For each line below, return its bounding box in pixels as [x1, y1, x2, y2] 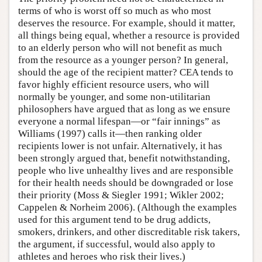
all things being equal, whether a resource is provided [18, 29, 240, 41]
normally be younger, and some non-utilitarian [18, 91, 211, 102]
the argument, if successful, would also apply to [18, 238, 215, 250]
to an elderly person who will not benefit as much [18, 42, 222, 53]
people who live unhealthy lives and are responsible [18, 164, 233, 176]
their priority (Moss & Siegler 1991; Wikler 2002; [18, 189, 224, 201]
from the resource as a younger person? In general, [18, 54, 228, 65]
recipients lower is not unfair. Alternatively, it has [18, 140, 222, 151]
